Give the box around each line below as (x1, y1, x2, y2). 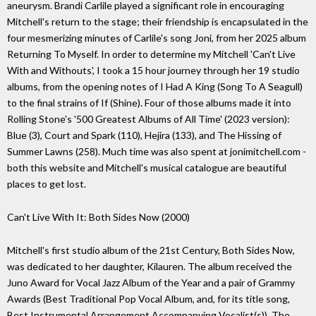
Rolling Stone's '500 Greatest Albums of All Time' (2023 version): (7, 113, 290, 126)
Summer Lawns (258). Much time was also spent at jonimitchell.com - (7, 145, 306, 158)
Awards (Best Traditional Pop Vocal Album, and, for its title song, (7, 292, 290, 305)
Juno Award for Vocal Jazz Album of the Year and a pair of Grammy (7, 276, 295, 288)
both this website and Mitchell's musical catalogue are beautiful (7, 162, 286, 174)
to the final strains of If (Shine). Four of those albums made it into (7, 97, 291, 109)
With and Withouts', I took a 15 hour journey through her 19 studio (7, 64, 300, 77)
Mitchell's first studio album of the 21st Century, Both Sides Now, (7, 243, 295, 256)
